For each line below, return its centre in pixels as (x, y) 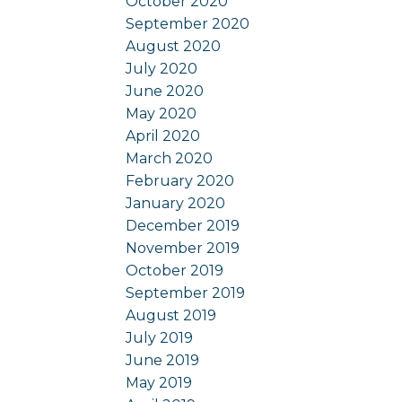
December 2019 (183, 225)
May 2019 (159, 382)
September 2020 (188, 23)
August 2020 (174, 46)
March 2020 (170, 158)
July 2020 (162, 68)
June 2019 (163, 360)
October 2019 (175, 270)
